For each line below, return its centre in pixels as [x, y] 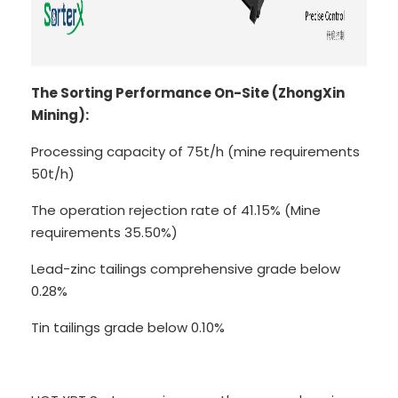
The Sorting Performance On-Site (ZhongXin [188, 93]
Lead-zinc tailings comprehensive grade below [186, 269]
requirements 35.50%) [104, 233]
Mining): [60, 115]
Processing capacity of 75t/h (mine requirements [195, 152]
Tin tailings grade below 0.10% [128, 328]
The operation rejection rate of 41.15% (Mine [176, 211]
